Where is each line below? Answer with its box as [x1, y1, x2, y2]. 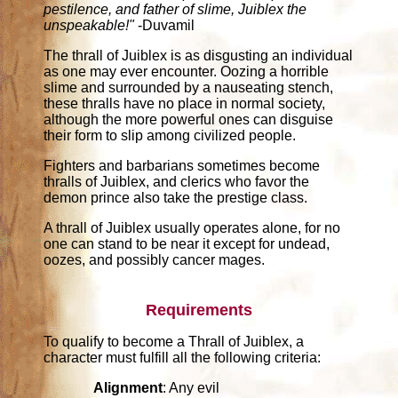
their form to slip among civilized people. [44, 127, 297, 143]
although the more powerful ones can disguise [44, 111, 334, 127]
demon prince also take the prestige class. [44, 189, 308, 205]
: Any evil [163, 380, 220, 396]
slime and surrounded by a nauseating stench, [44, 79, 334, 95]
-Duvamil [134, 17, 195, 33]
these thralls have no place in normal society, [44, 95, 326, 111]
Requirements [146, 300, 252, 320]
